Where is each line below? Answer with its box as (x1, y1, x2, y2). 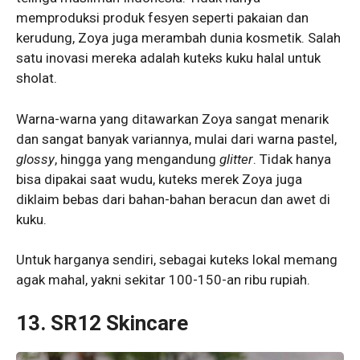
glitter (219, 150, 253, 167)
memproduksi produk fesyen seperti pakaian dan (16, 10, 309, 27)
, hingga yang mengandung (55, 150, 219, 167)
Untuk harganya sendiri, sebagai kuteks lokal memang (16, 252, 337, 268)
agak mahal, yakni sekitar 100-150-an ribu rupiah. (16, 272, 310, 288)
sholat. (16, 70, 60, 87)
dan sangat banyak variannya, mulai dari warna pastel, (16, 130, 337, 147)
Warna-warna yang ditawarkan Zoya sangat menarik (16, 110, 329, 127)
